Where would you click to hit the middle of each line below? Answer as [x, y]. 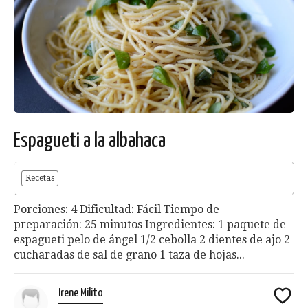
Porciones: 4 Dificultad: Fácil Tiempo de [117, 210]
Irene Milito [81, 294]
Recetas [40, 178]
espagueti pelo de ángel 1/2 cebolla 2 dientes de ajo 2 [152, 240]
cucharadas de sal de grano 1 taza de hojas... [129, 255]
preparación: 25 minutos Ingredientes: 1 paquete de [150, 225]
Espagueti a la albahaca [90, 141]
